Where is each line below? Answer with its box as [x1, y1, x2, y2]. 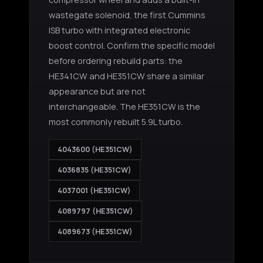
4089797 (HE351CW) [57, 205, 133, 216]
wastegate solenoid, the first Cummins [48, 9, 205, 21]
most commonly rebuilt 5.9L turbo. [48, 116, 183, 127]
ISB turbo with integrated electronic [48, 24, 190, 36]
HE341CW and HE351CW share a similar [48, 70, 204, 82]
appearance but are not [48, 85, 146, 97]
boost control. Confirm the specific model [48, 39, 215, 51]
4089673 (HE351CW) [57, 226, 133, 237]
